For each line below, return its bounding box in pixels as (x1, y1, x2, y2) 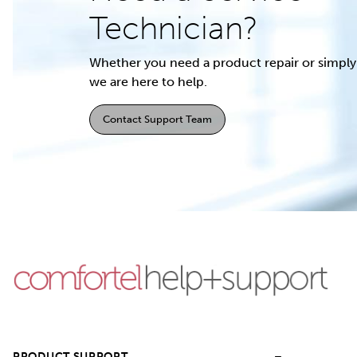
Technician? (89, 9, 258, 47)
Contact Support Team (103, 113, 212, 125)
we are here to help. (89, 74, 207, 89)
